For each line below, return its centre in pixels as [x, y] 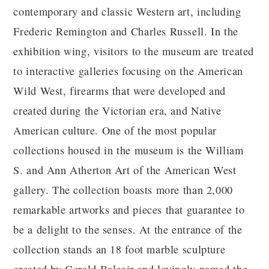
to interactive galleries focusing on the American [128, 71]
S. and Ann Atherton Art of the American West [125, 170]
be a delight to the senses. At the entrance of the [128, 229]
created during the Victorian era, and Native [117, 110]
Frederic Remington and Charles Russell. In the [126, 31]
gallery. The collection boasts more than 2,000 [123, 190]
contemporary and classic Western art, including [127, 11]
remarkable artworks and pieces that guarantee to [129, 210]
